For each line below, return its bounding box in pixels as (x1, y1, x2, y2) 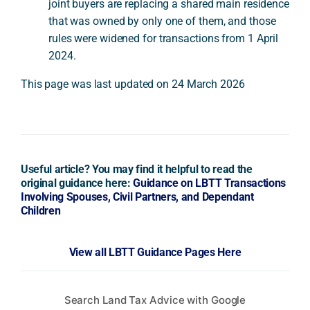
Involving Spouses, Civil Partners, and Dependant (20, 190, 254, 203)
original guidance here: (20, 176, 134, 190)
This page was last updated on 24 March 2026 (20, 77, 245, 91)
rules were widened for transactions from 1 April (48, 31, 279, 45)
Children (20, 203, 61, 217)
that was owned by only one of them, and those (48, 14, 276, 28)
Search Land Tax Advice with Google (64, 293, 246, 307)
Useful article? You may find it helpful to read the (20, 162, 253, 176)
